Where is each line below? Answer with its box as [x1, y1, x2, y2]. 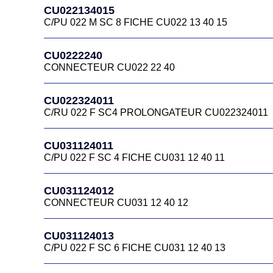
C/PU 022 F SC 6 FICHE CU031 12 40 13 [44, 243, 225, 253]
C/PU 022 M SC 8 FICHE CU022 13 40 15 [44, 17, 227, 27]
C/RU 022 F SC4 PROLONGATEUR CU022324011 [44, 107, 268, 118]
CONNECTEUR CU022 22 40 [44, 62, 175, 73]
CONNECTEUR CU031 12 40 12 [44, 197, 188, 208]
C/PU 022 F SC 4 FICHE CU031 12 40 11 [44, 152, 225, 163]
